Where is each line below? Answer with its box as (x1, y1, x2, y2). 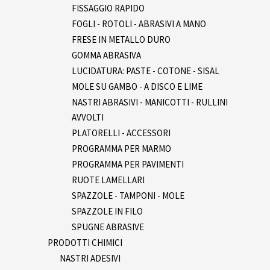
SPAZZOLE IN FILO (72, 205, 143, 217)
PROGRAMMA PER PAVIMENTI (72, 158, 184, 170)
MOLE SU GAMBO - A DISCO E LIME (72, 80, 202, 92)
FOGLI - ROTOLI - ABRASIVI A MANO (72, 17, 206, 30)
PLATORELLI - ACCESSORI (72, 127, 171, 139)
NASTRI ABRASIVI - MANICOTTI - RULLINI (72, 96, 228, 108)
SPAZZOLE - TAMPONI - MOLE (72, 189, 184, 201)
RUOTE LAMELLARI (72, 174, 145, 186)
